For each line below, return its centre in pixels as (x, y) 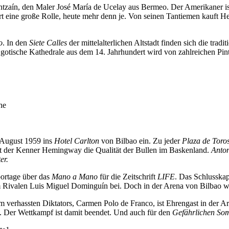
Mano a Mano (75, 177)
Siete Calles (48, 43)
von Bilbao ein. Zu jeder (141, 141)
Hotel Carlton (77, 141)
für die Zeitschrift (128, 177)
